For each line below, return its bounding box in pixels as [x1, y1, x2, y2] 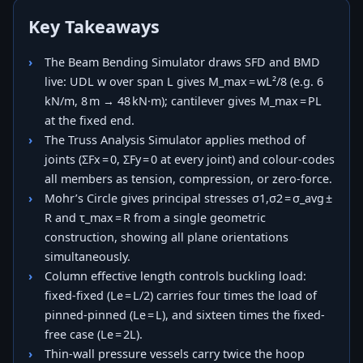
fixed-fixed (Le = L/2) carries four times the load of [45, 287, 317, 303]
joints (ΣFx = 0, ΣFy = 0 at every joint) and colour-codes [45, 151, 335, 167]
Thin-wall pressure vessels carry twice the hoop [45, 345, 305, 361]
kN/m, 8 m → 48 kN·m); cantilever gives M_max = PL [45, 92, 322, 109]
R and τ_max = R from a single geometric [45, 209, 266, 225]
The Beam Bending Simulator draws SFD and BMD [45, 53, 320, 70]
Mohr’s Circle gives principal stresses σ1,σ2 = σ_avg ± [45, 190, 334, 206]
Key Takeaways [28, 14, 160, 38]
